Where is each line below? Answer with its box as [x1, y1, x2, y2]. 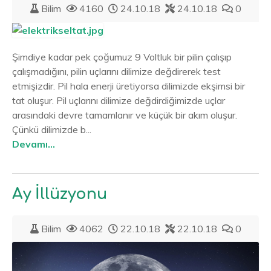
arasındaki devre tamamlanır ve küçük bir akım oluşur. [12, 108, 237, 121]
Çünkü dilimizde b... [12, 123, 91, 135]
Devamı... [12, 137, 55, 150]
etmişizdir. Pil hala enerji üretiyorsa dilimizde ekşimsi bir [12, 79, 245, 92]
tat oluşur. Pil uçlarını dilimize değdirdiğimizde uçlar [12, 94, 225, 106]
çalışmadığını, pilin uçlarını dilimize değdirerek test [12, 65, 221, 77]
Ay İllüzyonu [12, 185, 107, 203]
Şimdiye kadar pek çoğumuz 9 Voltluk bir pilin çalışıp [12, 50, 232, 63]
